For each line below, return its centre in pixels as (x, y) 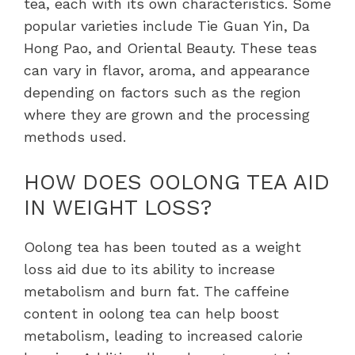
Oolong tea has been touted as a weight (162, 246)
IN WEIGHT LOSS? (118, 207)
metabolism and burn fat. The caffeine (157, 291)
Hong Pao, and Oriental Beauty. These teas (170, 48)
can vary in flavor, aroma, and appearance (167, 70)
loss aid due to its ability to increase (149, 269)
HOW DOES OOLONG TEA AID (177, 182)
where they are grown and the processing (167, 114)
